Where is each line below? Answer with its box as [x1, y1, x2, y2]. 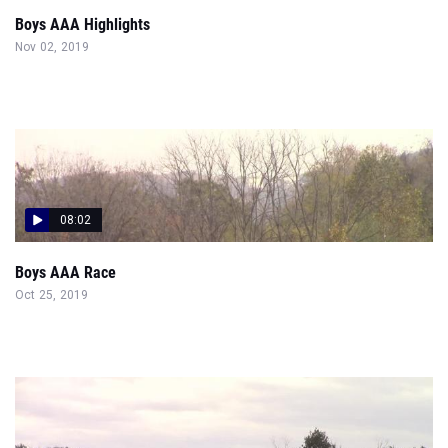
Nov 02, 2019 [15, 40, 90, 54]
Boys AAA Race [15, 263, 116, 282]
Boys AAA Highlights [15, 15, 150, 34]
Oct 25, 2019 [15, 288, 89, 302]
